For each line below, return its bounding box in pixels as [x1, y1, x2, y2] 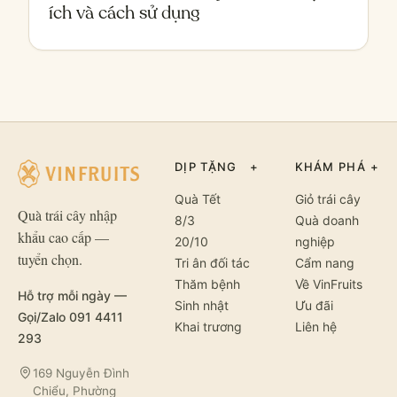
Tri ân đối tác [175, 254, 250, 270]
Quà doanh [294, 212, 359, 228]
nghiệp [294, 233, 335, 249]
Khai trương [175, 318, 242, 334]
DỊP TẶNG [175, 159, 237, 174]
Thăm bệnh [175, 276, 240, 292]
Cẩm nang [294, 254, 354, 270]
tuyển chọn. [18, 249, 82, 269]
